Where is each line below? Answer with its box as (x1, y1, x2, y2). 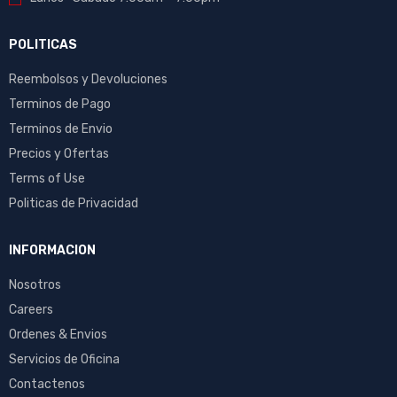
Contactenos (9, 376, 85, 392)
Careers (9, 301, 53, 317)
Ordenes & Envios (9, 326, 107, 342)
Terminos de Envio (9, 121, 113, 136)
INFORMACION (9, 242, 96, 258)
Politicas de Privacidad (9, 195, 138, 211)
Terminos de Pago (9, 96, 111, 112)
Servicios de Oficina (9, 351, 120, 367)
